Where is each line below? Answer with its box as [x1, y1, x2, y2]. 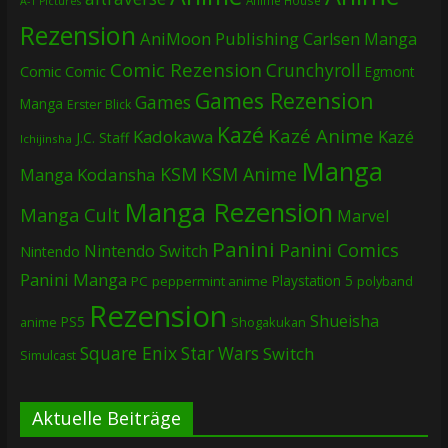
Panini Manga [19, 267, 127, 291]
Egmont [364, 61, 414, 81]
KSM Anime [200, 161, 297, 186]
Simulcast [19, 346, 76, 364]
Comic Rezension [109, 56, 262, 82]
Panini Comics [278, 237, 399, 262]
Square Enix [79, 340, 177, 365]
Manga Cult [19, 202, 120, 227]
